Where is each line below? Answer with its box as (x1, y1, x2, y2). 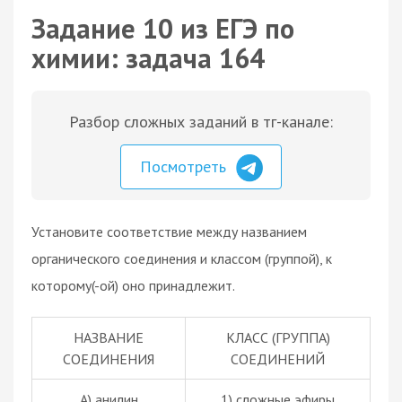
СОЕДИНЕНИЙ (231, 349, 325, 368)
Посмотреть (140, 156, 231, 177)
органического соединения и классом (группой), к (31, 249, 332, 267)
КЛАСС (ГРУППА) (225, 328, 330, 346)
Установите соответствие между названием (31, 222, 307, 240)
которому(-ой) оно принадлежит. (31, 275, 235, 294)
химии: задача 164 (31, 40, 265, 75)
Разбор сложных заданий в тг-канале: (69, 111, 333, 132)
